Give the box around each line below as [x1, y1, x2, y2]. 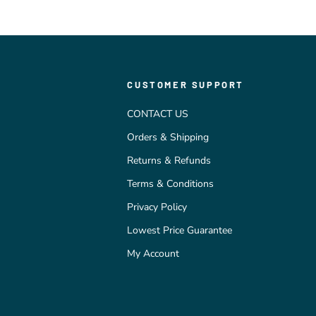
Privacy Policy [127, 200, 188, 214]
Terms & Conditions [127, 177, 214, 191]
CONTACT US [127, 107, 189, 121]
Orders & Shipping [127, 130, 209, 145]
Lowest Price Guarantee [127, 224, 233, 238]
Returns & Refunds [127, 154, 212, 168]
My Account [127, 247, 180, 261]
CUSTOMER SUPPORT [127, 79, 244, 91]
